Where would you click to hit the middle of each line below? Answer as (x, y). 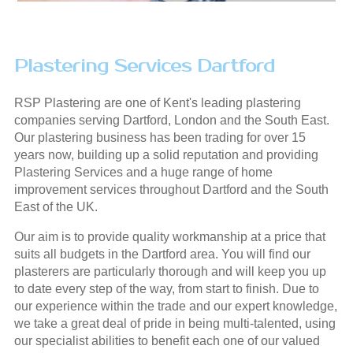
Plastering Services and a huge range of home (143, 172)
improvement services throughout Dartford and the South (171, 189)
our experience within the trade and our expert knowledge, (175, 306)
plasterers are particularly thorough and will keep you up (170, 271)
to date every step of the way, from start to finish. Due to (166, 288)
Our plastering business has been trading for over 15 (160, 137)
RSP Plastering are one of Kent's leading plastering (157, 102)
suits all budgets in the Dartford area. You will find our (162, 254)
